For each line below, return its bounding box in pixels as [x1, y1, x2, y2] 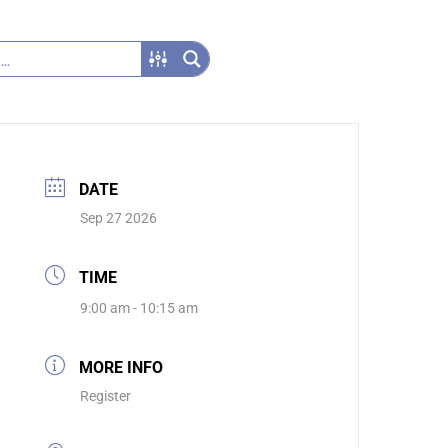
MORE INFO [79, 358, 164, 378]
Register [80, 388, 132, 405]
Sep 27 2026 [80, 210, 158, 227]
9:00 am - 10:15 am [80, 300, 199, 317]
